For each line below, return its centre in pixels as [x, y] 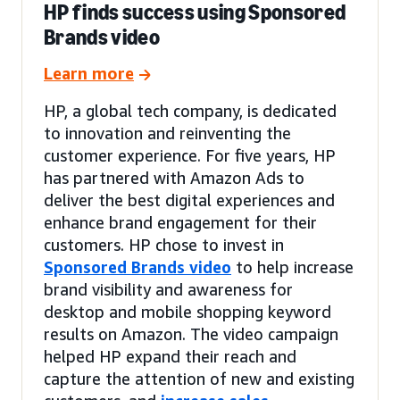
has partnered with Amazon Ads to [174, 177]
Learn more [89, 73]
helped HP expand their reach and [170, 356]
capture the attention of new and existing [199, 378]
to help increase [292, 267]
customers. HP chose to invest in [164, 244]
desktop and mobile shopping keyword [187, 311]
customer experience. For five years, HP [190, 155]
